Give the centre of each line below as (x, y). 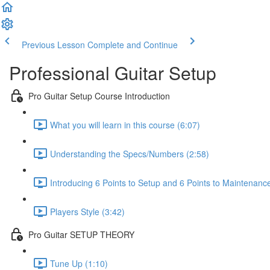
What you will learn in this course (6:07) (125, 124)
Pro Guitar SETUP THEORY (81, 234)
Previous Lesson (53, 45)
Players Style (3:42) (87, 211)
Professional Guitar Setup (113, 73)
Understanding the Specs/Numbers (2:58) (130, 153)
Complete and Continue (133, 45)
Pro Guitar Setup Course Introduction (99, 96)
